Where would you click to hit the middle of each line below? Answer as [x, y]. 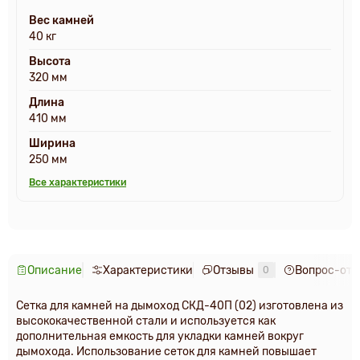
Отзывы [233, 270]
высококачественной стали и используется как [146, 321]
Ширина [52, 143]
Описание [55, 270]
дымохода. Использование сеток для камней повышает [166, 352]
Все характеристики [78, 182]
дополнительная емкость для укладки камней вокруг [160, 336]
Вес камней [61, 20]
